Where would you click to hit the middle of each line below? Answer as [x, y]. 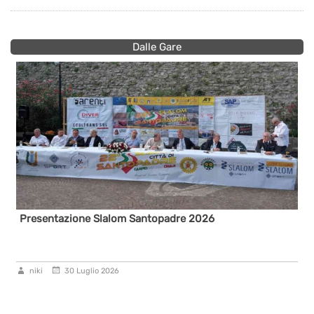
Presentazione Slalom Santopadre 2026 [117, 218]
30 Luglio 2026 [92, 271]
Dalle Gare [157, 47]
